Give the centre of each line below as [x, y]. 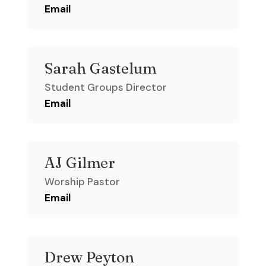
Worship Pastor [82, 182]
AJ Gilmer [80, 163]
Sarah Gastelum [100, 69]
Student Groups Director [105, 88]
